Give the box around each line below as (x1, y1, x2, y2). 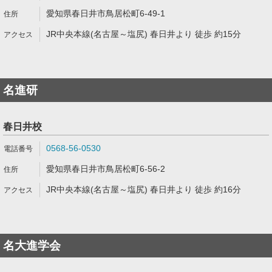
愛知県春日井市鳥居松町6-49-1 (46, 8, 165, 18)
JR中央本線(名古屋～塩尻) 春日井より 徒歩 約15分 (46, 29, 241, 39)
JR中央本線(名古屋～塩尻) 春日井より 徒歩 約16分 (46, 185, 241, 194)
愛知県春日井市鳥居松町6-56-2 (46, 164, 165, 174)
